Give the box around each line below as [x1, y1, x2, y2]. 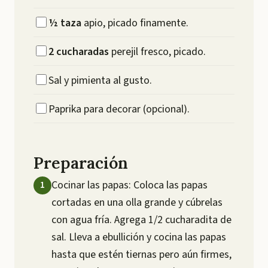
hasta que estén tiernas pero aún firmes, [51, 247, 232, 262]
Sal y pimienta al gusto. [48, 73, 152, 88]
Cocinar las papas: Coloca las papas [51, 178, 208, 193]
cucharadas [54, 44, 109, 59]
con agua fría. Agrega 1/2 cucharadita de [51, 212, 232, 227]
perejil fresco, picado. [111, 44, 206, 59]
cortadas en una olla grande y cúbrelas [51, 195, 223, 210]
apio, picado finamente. [84, 16, 188, 31]
